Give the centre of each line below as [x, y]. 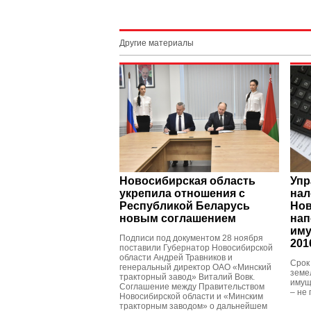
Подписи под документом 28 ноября [191, 238]
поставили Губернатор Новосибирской [196, 248]
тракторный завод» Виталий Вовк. [187, 277]
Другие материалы [157, 43]
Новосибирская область [187, 181]
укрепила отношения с [182, 193]
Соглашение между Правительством [192, 287]
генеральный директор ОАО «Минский [195, 267]
